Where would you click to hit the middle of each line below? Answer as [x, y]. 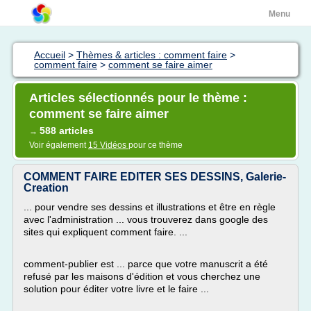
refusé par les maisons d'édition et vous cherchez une [142, 276]
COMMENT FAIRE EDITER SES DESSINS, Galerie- [155, 177]
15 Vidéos [108, 145]
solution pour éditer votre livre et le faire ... [116, 289]
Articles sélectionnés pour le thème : [138, 98]
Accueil [50, 55]
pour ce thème [155, 145]
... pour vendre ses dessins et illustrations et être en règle [150, 207]
